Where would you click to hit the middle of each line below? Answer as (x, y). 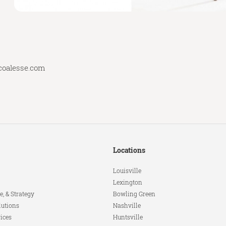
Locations (129, 150)
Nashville (127, 206)
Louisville (127, 171)
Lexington (128, 182)
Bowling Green (134, 194)
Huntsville (128, 217)
